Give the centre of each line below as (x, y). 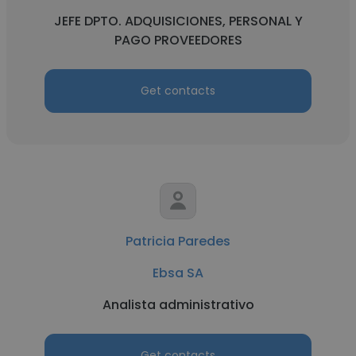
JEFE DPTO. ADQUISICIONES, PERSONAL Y (178, 21)
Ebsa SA (178, 273)
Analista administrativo (178, 305)
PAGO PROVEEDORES (178, 40)
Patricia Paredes (178, 241)
